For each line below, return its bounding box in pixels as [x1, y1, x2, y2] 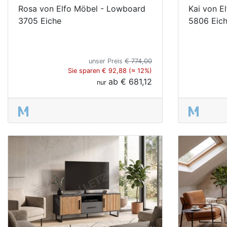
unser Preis [89, 57, 125, 65]
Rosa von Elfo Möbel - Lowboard [18, 3, 145, 14]
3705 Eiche [18, 15, 61, 26]
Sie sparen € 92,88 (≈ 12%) [68, 66, 152, 74]
